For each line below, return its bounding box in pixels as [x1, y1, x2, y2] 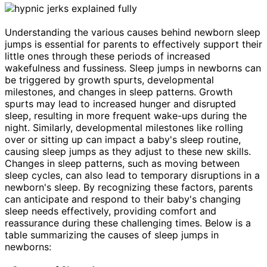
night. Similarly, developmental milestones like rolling [5, 121, 243, 133]
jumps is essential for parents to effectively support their [5, 38, 262, 50]
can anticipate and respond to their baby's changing [5, 193, 241, 205]
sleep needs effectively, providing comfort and [5, 204, 216, 217]
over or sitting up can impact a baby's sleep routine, [5, 133, 241, 145]
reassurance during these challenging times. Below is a [5, 216, 251, 229]
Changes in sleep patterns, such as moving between [5, 157, 240, 169]
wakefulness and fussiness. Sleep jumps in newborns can [5, 61, 261, 74]
